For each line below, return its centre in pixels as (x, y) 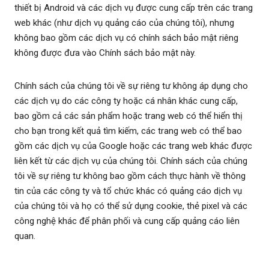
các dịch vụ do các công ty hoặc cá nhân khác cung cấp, (126, 101)
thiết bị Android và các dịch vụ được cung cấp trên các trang (134, 8)
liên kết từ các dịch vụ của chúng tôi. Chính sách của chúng (131, 161)
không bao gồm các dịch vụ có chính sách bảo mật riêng (126, 38)
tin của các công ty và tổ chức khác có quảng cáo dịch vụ (128, 191)
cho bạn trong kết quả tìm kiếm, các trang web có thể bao (128, 131)
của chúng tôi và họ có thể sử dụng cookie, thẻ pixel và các (131, 206)
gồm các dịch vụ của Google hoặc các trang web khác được (133, 146)
